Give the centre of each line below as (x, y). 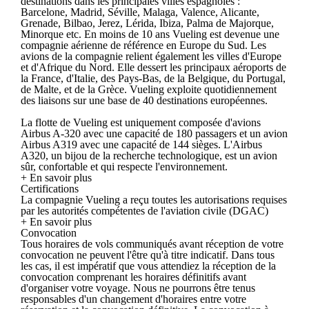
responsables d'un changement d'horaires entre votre (133, 299)
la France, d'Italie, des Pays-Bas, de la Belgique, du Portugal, (153, 78)
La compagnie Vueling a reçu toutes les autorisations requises (154, 199)
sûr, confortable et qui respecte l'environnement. (124, 166)
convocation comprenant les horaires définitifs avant (133, 277)
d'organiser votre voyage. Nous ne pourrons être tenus (138, 288)
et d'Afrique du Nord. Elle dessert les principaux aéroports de (153, 67)
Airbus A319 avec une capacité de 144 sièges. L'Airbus (141, 144)
